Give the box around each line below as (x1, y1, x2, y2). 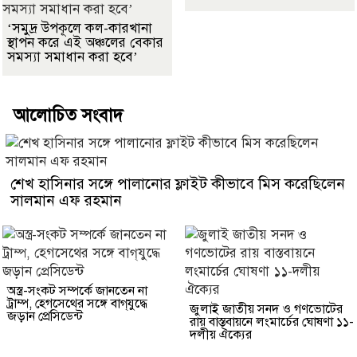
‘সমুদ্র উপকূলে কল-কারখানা (7, 19, 152, 37)
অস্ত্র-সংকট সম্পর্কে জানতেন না (7, 282, 147, 299)
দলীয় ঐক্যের (190, 326, 252, 343)
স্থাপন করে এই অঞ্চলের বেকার (7, 33, 163, 51)
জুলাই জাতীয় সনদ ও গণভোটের (190, 300, 343, 317)
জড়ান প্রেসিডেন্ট (7, 308, 83, 324)
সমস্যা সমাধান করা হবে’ (7, 48, 138, 65)
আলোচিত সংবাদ (14, 104, 123, 126)
